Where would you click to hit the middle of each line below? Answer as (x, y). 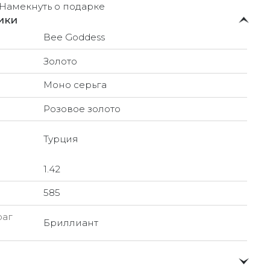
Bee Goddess (74, 37)
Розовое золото (82, 109)
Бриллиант (71, 223)
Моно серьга (75, 85)
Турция (61, 139)
